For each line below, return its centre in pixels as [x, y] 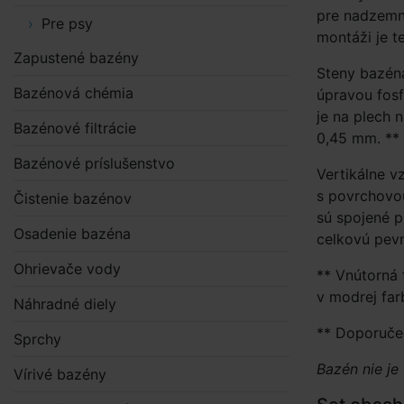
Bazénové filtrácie [75, 128]
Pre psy [67, 23]
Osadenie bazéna [72, 234]
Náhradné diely [65, 304]
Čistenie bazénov [73, 198]
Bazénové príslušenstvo [94, 163]
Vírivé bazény [60, 374]
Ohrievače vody [67, 269]
